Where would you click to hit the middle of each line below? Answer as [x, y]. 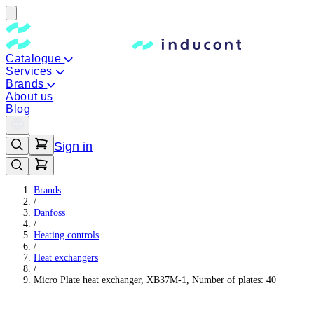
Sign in [73, 146]
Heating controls [66, 235]
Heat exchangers [66, 258]
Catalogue [35, 59]
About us [30, 96]
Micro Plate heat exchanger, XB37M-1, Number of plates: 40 [155, 280]
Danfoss [49, 213]
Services [31, 71]
